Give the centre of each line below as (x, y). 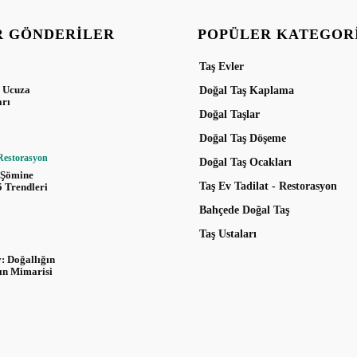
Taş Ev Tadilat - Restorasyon (268, 186)
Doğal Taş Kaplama (247, 91)
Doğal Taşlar (229, 115)
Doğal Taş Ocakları (245, 163)
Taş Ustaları (228, 234)
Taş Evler (222, 67)
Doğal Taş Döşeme (243, 139)
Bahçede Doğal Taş (244, 210)
